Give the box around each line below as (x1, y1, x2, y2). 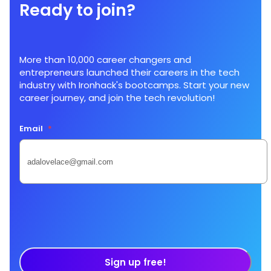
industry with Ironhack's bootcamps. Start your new (19, 79, 249, 92)
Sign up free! (105, 256, 166, 269)
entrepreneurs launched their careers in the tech (19, 66, 240, 79)
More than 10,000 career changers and (19, 53, 191, 67)
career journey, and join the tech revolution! (19, 91, 215, 105)
